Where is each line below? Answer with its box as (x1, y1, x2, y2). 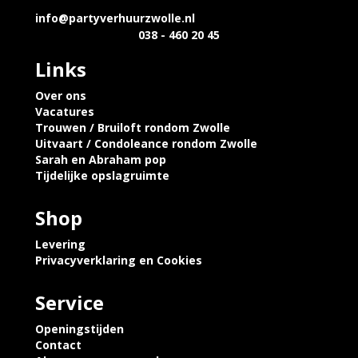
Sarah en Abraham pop (35, 152, 166, 167)
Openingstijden (35, 321, 124, 336)
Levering (35, 237, 86, 252)
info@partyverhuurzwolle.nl (35, 10, 195, 26)
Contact (35, 337, 82, 352)
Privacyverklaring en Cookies (35, 253, 202, 268)
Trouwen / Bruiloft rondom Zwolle (35, 120, 230, 135)
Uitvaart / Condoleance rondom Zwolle (35, 136, 257, 151)
